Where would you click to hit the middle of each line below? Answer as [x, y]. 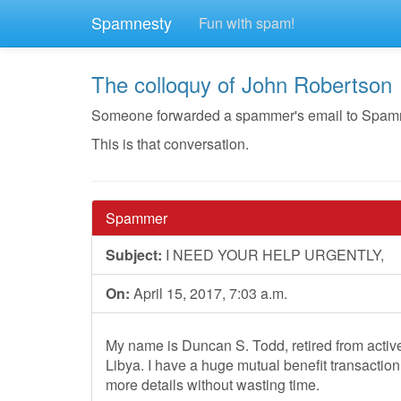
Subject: [134, 255]
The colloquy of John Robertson [242, 84]
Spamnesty [132, 22]
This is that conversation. [170, 144]
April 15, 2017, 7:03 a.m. [209, 293]
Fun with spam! [247, 23]
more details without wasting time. [213, 384]
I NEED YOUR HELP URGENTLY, [273, 255]
